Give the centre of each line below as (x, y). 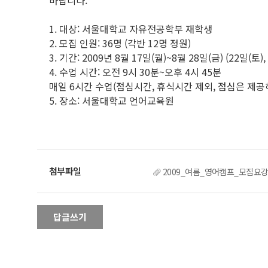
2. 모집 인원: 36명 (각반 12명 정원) (120, 43)
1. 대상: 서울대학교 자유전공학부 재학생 (131, 29)
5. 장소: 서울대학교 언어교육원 (112, 100)
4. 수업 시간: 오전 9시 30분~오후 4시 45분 (135, 72)
